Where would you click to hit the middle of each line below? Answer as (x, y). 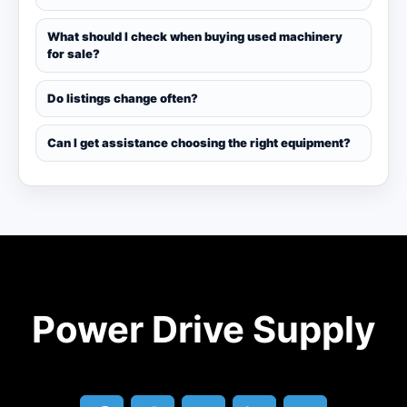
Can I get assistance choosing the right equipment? (199, 143)
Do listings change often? (123, 99)
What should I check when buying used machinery (195, 37)
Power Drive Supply (203, 330)
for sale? (74, 54)
